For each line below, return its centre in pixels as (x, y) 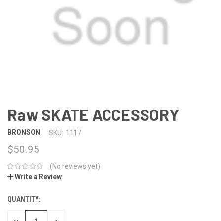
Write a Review (38, 176)
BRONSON (24, 132)
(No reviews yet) (75, 166)
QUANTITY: (24, 199)
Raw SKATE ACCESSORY (93, 114)
